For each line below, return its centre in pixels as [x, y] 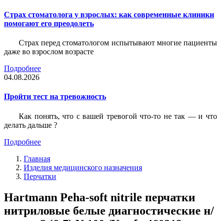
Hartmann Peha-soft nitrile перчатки [100, 197]
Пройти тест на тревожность [55, 97]
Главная [37, 158]
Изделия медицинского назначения [83, 167]
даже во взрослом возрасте [49, 52]
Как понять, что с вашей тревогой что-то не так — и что [118, 116]
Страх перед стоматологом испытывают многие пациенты [118, 43]
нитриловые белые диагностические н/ [109, 210]
